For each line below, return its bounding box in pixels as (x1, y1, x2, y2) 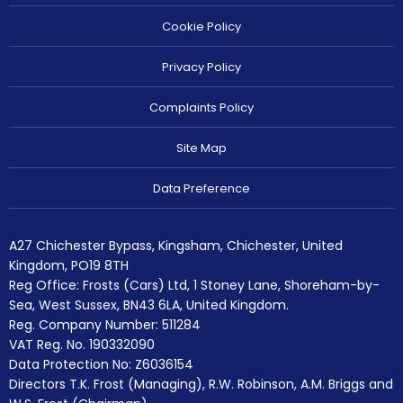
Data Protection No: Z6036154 (9, 354, 193, 373)
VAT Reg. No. (9, 335, 85, 354)
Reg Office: (9, 275, 79, 294)
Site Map (176, 139, 227, 157)
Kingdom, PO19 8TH (9, 255, 129, 274)
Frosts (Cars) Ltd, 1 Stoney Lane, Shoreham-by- (79, 275, 380, 294)
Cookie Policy (162, 18, 241, 36)
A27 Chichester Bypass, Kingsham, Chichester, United (9, 236, 343, 255)
